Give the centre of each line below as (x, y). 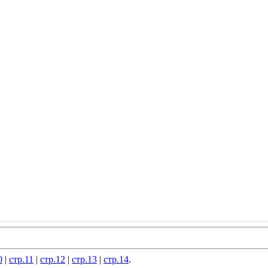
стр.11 (21, 259)
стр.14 (116, 259)
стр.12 (53, 259)
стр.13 (84, 259)
